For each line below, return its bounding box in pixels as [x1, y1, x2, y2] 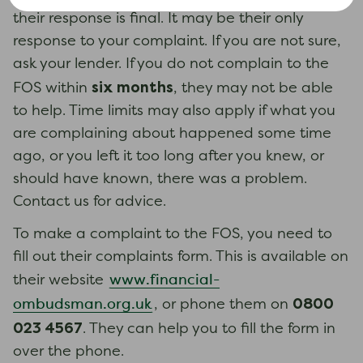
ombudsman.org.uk [13, 297, 152, 312]
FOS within [13, 82, 92, 96]
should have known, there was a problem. [13, 173, 307, 186]
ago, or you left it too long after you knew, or [13, 150, 324, 164]
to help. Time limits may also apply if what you [13, 105, 335, 118]
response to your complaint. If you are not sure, [13, 35, 341, 49]
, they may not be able [173, 82, 333, 96]
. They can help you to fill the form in [83, 322, 335, 336]
